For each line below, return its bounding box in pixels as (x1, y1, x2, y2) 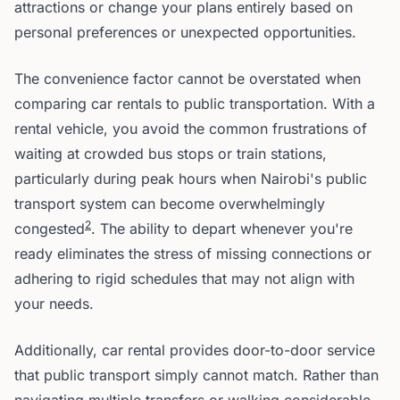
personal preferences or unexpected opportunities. (14, 23, 356, 41)
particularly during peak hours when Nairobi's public (14, 170, 367, 187)
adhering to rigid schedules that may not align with (14, 270, 354, 287)
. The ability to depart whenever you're (91, 220, 353, 237)
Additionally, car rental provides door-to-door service (14, 341, 375, 359)
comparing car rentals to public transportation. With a (14, 95, 375, 112)
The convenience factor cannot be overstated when (14, 70, 361, 87)
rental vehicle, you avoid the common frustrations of (14, 120, 367, 137)
